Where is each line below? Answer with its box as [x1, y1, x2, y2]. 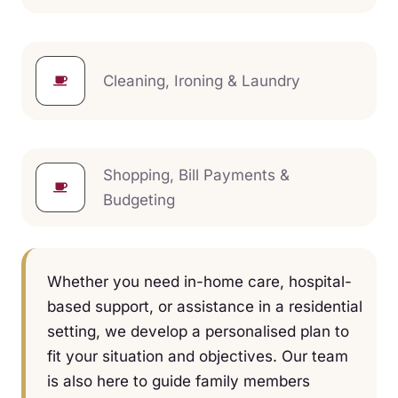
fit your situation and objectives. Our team [47, 346, 348, 365]
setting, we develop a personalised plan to [47, 322, 349, 340]
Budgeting [103, 190, 175, 209]
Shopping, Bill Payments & [103, 165, 290, 184]
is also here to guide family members [47, 371, 310, 390]
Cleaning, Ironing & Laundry [103, 71, 300, 90]
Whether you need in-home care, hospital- [47, 272, 352, 291]
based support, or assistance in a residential [47, 297, 362, 315]
